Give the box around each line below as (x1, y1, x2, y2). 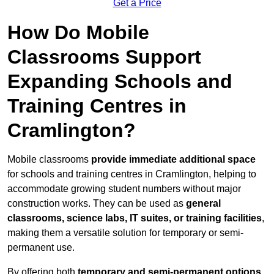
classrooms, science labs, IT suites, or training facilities (7, 213, 262, 224)
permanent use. (7, 242, 75, 253)
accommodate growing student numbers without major (7, 183, 241, 194)
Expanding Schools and (7, 70, 232, 93)
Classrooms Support (7, 46, 201, 68)
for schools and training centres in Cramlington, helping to (7, 169, 256, 180)
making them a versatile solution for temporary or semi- (7, 228, 243, 239)
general (186, 198, 221, 209)
